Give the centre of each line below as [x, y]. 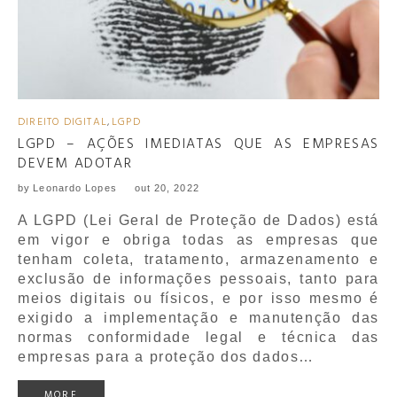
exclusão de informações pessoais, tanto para [198, 278]
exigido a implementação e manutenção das [198, 317]
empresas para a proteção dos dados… [167, 356]
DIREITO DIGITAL [62, 122]
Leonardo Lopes [75, 187]
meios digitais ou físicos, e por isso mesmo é [198, 298]
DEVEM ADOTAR [75, 163]
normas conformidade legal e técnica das [198, 337]
